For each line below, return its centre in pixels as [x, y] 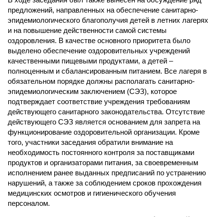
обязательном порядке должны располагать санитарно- [101, 81]
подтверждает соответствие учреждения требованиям [99, 101]
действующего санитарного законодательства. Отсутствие [106, 112]
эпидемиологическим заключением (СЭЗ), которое [92, 91]
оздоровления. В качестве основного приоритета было [99, 40]
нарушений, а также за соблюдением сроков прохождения [105, 183]
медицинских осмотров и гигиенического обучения [92, 193]
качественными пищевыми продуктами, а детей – [90, 61]
